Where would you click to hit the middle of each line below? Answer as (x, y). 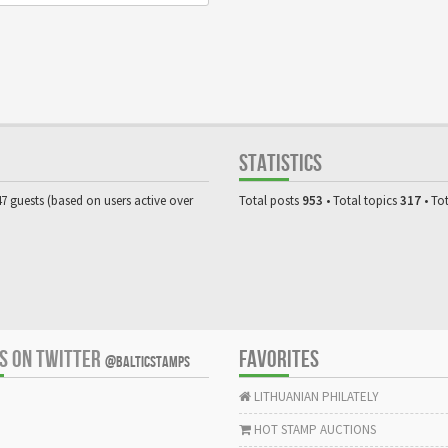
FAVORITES (279, 359)
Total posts (270, 200)
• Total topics (361, 200)
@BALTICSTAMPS (147, 362)
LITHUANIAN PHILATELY (315, 396)
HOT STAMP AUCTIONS (313, 429)
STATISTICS (280, 163)
